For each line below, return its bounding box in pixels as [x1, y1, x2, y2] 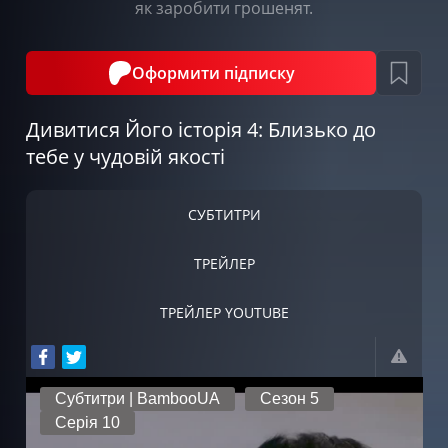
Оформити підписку [131, 61, 295, 84]
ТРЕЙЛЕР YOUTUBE [159, 302, 289, 322]
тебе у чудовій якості [25, 142, 225, 170]
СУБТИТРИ [187, 204, 261, 224]
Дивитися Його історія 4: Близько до [25, 115, 376, 143]
